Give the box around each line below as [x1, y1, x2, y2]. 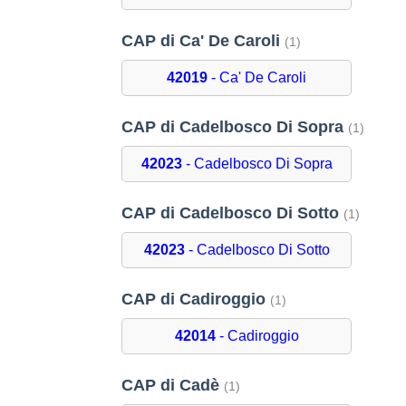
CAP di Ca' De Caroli [121, 32, 285, 51]
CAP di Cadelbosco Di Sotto [121, 204, 344, 223]
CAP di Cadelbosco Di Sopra [121, 118, 349, 137]
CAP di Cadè [121, 376, 225, 395]
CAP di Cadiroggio [121, 290, 271, 309]
